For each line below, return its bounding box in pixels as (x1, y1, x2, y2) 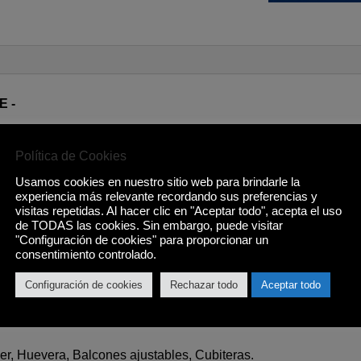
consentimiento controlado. (15, 248, 156, 261)
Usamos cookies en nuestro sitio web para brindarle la (15, 176, 300, 189)
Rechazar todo (170, 279, 238, 291)
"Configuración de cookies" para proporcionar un (15, 234, 268, 247)
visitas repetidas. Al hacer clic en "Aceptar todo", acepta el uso (15, 205, 342, 218)
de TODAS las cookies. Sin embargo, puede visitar (15, 219, 283, 232)
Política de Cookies (15, 149, 127, 163)
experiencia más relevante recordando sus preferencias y (15, 190, 317, 203)
